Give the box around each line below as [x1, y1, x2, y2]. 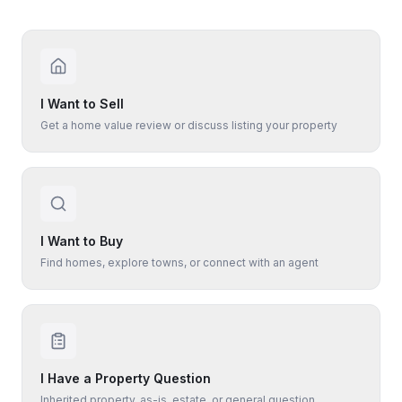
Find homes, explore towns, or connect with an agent [40, 256, 319, 269]
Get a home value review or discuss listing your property [40, 118, 337, 132]
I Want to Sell [40, 96, 124, 111]
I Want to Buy [40, 233, 123, 249]
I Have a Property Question [40, 371, 211, 386]
